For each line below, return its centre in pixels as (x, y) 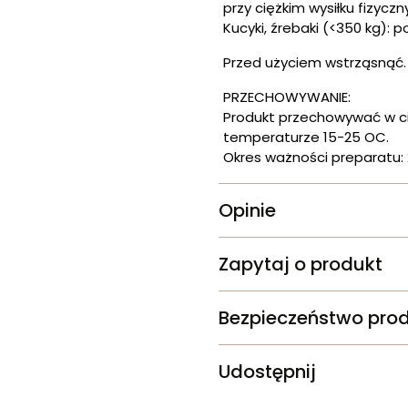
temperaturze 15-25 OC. (306, 137)
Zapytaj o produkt (301, 264)
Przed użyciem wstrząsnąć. (315, 62)
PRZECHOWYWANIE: (287, 97)
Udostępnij (267, 372)
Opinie (247, 210)
